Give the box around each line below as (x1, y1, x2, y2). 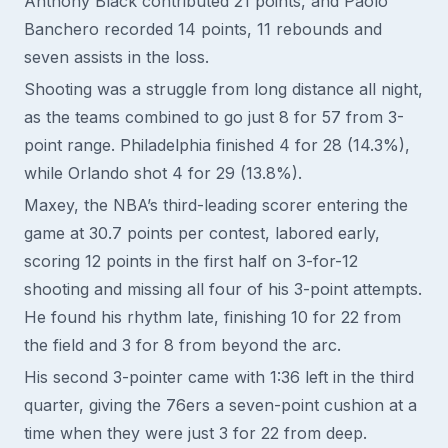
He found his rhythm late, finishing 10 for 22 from (24, 307, 401, 327)
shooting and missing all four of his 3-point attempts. (24, 279, 422, 299)
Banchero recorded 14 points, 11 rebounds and (24, 19, 382, 39)
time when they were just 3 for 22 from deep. (24, 423, 367, 443)
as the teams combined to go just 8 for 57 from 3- (24, 107, 404, 127)
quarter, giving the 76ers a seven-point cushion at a (24, 395, 417, 415)
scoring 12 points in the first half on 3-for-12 (24, 251, 358, 271)
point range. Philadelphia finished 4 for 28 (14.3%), (24, 135, 410, 155)
